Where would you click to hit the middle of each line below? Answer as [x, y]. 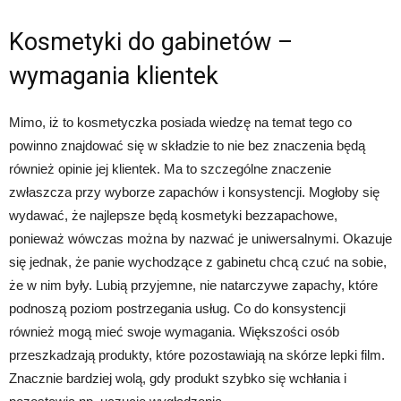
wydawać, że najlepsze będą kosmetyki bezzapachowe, [173, 216]
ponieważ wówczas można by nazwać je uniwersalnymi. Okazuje [200, 239]
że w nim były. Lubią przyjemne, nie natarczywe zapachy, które [193, 286]
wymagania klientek [114, 77]
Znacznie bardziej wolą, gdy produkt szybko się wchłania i [178, 379]
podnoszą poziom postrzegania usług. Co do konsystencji [177, 309]
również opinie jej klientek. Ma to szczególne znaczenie [170, 169]
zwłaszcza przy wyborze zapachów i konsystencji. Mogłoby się [194, 192]
